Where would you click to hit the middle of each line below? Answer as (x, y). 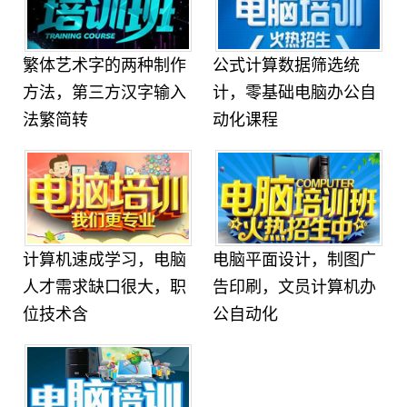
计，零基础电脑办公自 (295, 93)
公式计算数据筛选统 (287, 65)
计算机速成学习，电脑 (105, 260)
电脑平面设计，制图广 (295, 260)
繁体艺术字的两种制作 (105, 65)
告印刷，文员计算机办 (295, 287)
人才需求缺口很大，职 (105, 287)
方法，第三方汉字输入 (105, 93)
